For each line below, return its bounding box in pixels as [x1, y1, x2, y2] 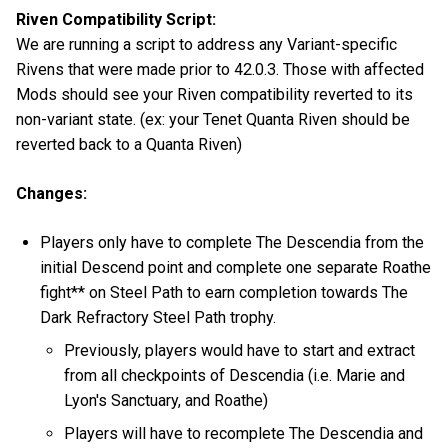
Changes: [16, 183, 87, 203]
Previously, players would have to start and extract [64, 340, 416, 360]
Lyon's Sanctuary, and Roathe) [64, 390, 269, 410]
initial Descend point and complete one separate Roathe [40, 257, 432, 277]
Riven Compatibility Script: [16, 9, 216, 29]
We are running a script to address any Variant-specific [16, 34, 397, 54]
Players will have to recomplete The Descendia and [64, 423, 424, 443]
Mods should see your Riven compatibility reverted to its [16, 84, 413, 104]
